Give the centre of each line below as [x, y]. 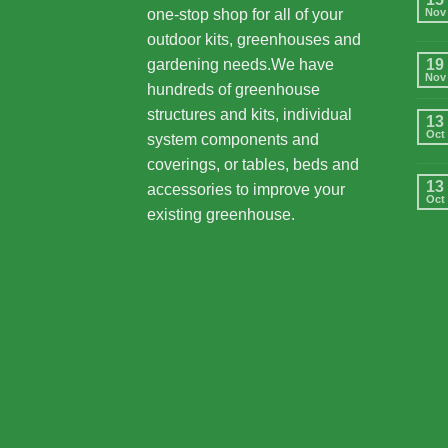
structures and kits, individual [249, 114]
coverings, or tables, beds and [253, 164]
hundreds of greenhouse [233, 89]
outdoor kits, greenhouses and [254, 39]
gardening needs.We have [240, 64]
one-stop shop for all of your [245, 14]
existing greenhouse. [221, 214]
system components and [233, 139]
